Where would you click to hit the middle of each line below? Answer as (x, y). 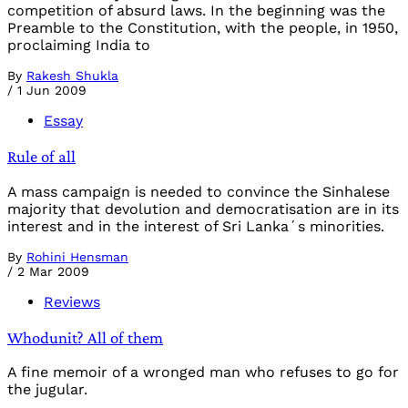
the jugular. (47, 390)
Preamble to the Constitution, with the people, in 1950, (203, 28)
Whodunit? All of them (85, 337)
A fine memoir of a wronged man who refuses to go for (203, 372)
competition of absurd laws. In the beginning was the (196, 11)
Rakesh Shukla (72, 76)
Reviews (72, 301)
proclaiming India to (79, 46)
